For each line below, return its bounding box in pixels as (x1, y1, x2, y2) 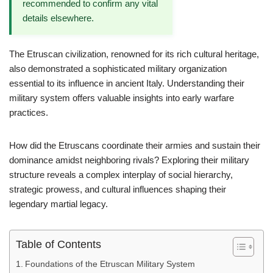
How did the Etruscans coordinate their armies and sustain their (9, 140, 260, 151)
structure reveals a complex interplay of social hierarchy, (9, 169, 233, 180)
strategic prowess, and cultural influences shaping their (9, 184, 226, 194)
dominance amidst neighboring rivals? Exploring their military (9, 155, 249, 165)
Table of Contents (16, 238, 101, 251)
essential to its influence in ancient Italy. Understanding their (9, 78, 244, 88)
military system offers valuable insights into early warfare (9, 93, 234, 103)
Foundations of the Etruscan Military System (24, 260, 195, 269)
